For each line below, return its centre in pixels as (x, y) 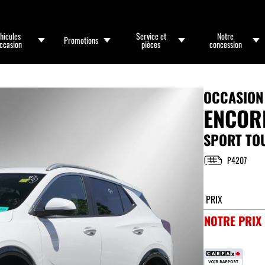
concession (225, 44)
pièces (151, 44)
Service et (151, 36)
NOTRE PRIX (233, 221)
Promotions (81, 40)
